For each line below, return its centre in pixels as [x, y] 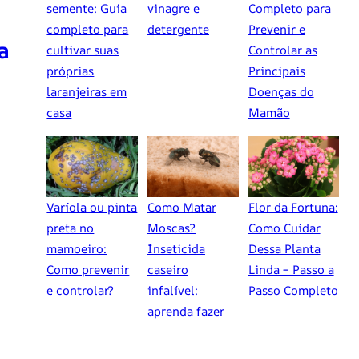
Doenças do [281, 92]
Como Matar [182, 208]
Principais [276, 71]
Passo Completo [293, 291]
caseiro [167, 270]
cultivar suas [83, 50]
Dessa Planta [284, 249]
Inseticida [176, 249]
